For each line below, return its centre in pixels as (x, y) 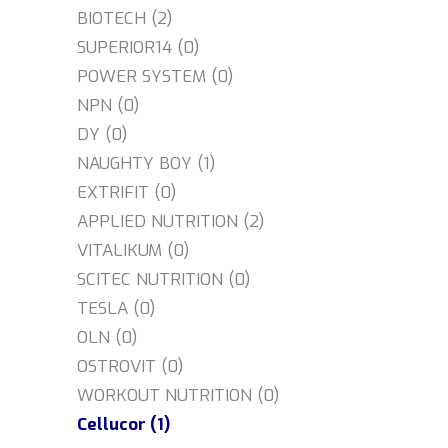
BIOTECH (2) (125, 18)
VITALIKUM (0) (133, 250)
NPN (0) (108, 105)
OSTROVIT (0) (130, 366)
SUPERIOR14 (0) (138, 47)
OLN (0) (107, 337)
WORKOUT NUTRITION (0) (178, 395)
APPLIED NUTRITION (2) (171, 221)
